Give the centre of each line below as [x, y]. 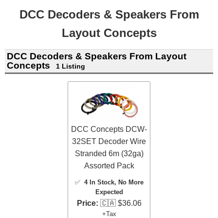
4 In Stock [99, 182]
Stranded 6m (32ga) [109, 154]
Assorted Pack [109, 166]
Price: [87, 203]
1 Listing [70, 66]
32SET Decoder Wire [109, 142]
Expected [109, 192]
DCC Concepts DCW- [109, 129]
